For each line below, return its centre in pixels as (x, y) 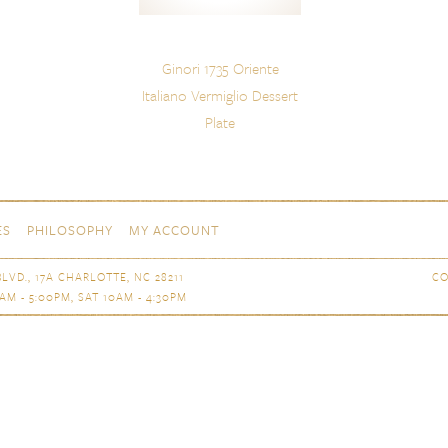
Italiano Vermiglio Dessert (220, 95)
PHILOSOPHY (70, 230)
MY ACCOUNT (174, 230)
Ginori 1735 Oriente (220, 68)
